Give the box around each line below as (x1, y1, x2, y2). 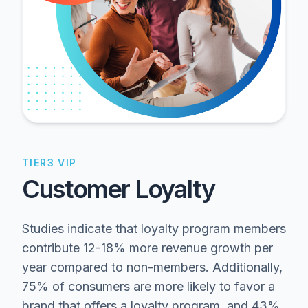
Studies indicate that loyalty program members (22, 221, 286, 236)
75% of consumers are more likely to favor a (22, 278, 275, 294)
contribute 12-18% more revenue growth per (22, 240, 273, 255)
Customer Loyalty (22, 173, 215, 204)
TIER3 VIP (22, 156, 77, 168)
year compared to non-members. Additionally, (22, 259, 283, 274)
